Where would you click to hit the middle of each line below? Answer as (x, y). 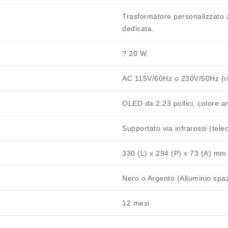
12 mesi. (137, 203)
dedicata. (138, 29)
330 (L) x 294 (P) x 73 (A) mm (174, 153)
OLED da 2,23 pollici (158, 104)
